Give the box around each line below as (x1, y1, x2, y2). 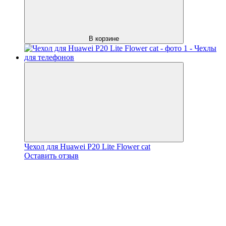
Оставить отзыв (24, 151, 79, 160)
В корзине (89, 34, 119, 42)
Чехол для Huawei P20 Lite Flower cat (24, 142, 150, 151)
